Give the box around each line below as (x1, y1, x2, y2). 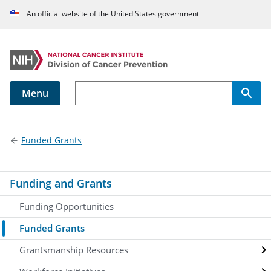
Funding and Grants (10, 175, 112, 191)
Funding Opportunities (19, 200, 114, 212)
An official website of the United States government (27, 8, 199, 19)
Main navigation (9, 113, 113, 133)
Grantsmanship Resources (19, 243, 128, 256)
